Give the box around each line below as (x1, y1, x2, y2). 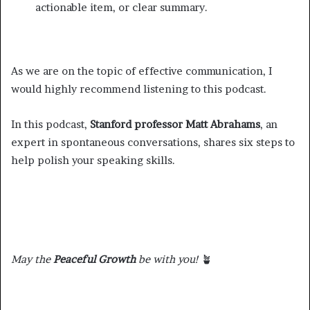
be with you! (136, 252, 199, 266)
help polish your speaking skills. (11, 153, 175, 167)
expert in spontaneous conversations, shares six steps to (11, 135, 295, 149)
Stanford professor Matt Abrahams (90, 117, 260, 131)
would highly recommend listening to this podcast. (11, 82, 266, 95)
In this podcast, (11, 117, 90, 131)
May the (11, 252, 53, 266)
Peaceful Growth (53, 252, 136, 266)
